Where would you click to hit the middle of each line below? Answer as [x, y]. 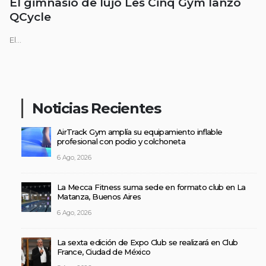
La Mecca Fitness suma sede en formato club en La [151, 187]
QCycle [30, 17]
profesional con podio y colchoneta [121, 142]
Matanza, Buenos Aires [99, 197]
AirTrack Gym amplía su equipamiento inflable [140, 132]
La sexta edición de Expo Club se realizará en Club [148, 243]
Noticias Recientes [96, 109]
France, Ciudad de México [104, 252]
